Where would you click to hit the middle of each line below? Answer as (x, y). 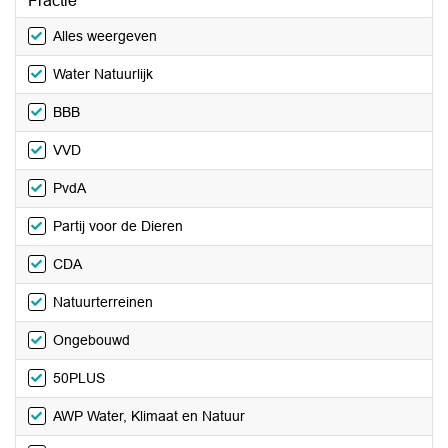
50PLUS (79, 378)
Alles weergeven (105, 36)
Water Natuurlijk (103, 74)
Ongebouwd (91, 340)
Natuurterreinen (103, 302)
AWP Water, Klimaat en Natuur (149, 416)
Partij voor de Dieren (118, 226)
